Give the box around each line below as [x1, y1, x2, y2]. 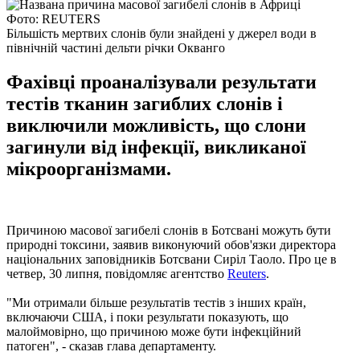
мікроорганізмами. [6, 157, 171, 179]
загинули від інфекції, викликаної [6, 136, 306, 157]
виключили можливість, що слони [6, 114, 306, 136]
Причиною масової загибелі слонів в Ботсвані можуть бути [6, 223, 331, 237]
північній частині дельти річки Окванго [6, 40, 225, 55]
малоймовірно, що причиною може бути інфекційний [6, 324, 301, 338]
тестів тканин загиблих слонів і [6, 92, 283, 114]
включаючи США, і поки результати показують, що [6, 309, 288, 324]
